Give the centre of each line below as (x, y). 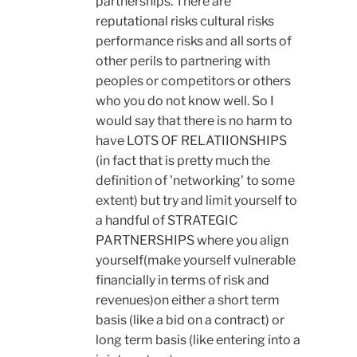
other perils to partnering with (183, 61)
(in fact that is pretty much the (183, 161)
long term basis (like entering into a (198, 340)
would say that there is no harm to (194, 121)
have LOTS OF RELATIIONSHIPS (191, 141)
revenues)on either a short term (188, 300)
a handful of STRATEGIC (167, 221)
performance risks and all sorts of (194, 41)
